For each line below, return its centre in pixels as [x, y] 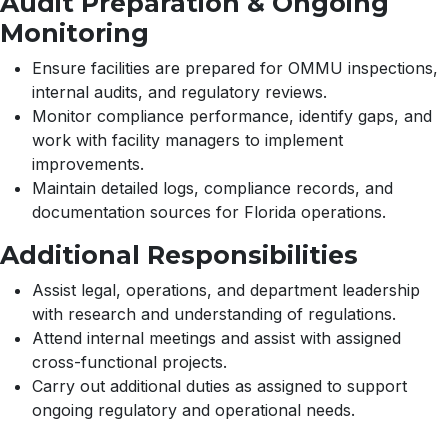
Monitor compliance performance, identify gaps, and [232, 115]
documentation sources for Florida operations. [209, 211]
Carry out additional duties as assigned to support [219, 385]
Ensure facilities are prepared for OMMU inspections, [235, 67]
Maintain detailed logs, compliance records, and [212, 187]
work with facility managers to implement [187, 139]
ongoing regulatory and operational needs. [193, 409]
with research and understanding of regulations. [214, 313]
